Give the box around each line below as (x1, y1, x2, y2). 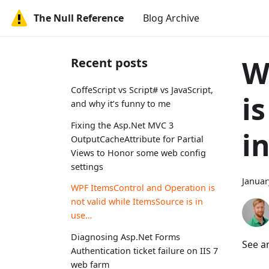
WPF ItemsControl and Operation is (71, 182, 215, 194)
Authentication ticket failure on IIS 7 (71, 245, 218, 257)
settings (71, 160, 103, 172)
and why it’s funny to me (71, 97, 171, 109)
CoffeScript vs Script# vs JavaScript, (71, 83, 213, 95)
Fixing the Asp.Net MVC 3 (71, 119, 174, 131)
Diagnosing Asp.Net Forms (71, 231, 180, 243)
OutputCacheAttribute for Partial (71, 133, 204, 145)
